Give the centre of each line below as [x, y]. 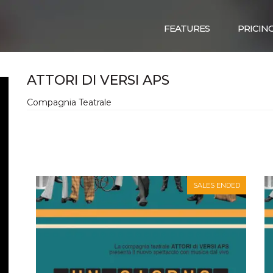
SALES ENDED [217, 185]
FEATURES [187, 28]
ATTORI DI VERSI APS [98, 80]
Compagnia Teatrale [69, 102]
